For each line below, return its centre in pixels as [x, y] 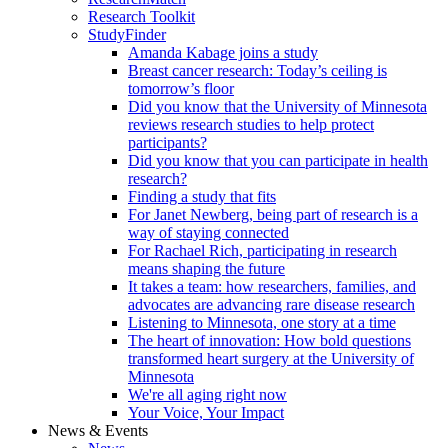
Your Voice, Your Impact [206, 413]
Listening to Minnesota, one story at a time [262, 323]
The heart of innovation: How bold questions [269, 341]
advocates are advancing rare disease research [271, 305]
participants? [167, 143]
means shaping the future [206, 269]
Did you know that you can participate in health [278, 161]
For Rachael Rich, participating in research [262, 251]
